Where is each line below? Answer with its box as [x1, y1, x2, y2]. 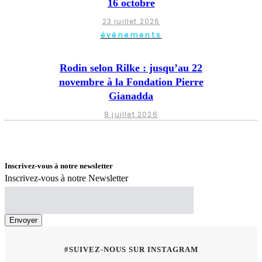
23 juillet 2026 [102, 16, 160, 27]
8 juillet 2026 [104, 109, 158, 120]
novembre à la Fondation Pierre [58, 76, 204, 88]
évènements [100, 30, 162, 40]
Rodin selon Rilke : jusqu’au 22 [60, 62, 202, 74]
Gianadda [109, 90, 153, 102]
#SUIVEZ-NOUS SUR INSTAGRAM [64, 244, 198, 254]
